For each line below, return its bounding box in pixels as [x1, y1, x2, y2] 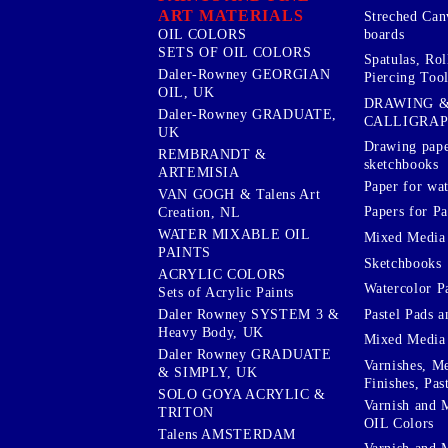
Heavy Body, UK [158, 324, 264, 340]
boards [363, 26, 405, 42]
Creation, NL [158, 204, 241, 220]
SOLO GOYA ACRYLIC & [158, 386, 326, 402]
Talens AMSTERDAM [158, 426, 297, 442]
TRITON [158, 404, 214, 420]
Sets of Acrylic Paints [158, 284, 294, 300]
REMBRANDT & [158, 146, 267, 162]
